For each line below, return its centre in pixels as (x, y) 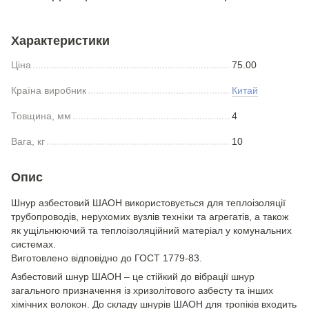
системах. (33, 244)
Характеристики (60, 41)
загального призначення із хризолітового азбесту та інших (142, 290)
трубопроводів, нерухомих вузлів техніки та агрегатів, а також (150, 217)
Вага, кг (28, 141)
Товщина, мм (41, 116)
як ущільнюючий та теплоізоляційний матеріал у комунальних (151, 230)
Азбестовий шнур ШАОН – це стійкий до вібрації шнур (133, 277)
